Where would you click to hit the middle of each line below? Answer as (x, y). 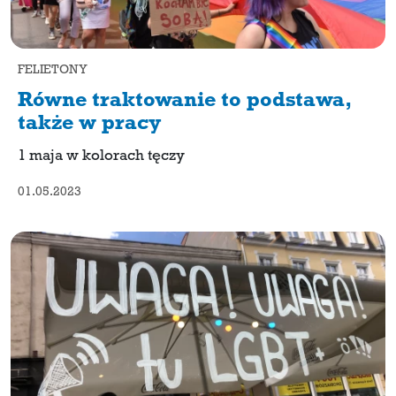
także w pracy (90, 125)
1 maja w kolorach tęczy (101, 157)
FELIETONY (53, 71)
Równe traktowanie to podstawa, (184, 102)
